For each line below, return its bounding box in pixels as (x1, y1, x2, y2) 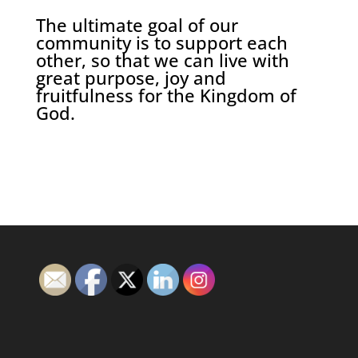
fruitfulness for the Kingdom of (35, 83, 296, 108)
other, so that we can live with (35, 48, 289, 73)
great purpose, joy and (35, 66, 226, 90)
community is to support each (35, 30, 288, 55)
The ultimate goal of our (35, 13, 238, 38)
